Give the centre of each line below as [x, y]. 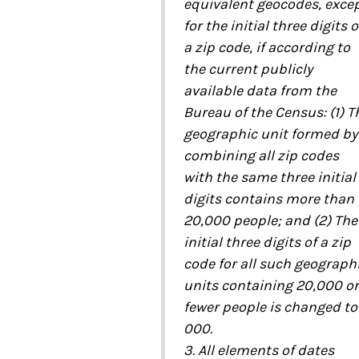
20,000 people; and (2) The [270, 221]
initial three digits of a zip [267, 242]
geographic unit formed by [270, 134]
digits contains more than [268, 199]
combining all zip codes [261, 156]
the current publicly [248, 69]
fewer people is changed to [270, 307]
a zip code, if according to [266, 48]
